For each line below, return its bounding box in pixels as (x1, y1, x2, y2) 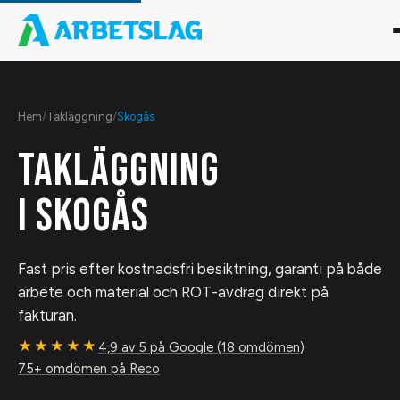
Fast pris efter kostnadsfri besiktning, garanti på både (18, 260, 382, 278)
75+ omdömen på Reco (18, 361, 160, 377)
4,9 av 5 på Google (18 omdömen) (98, 338, 304, 355)
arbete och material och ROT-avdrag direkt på (18, 283, 329, 301)
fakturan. (18, 306, 77, 324)
